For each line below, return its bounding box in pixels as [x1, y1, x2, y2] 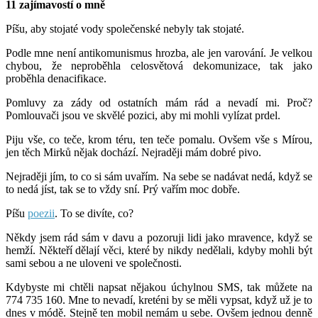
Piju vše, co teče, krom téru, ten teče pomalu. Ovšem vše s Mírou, [6, 133, 312, 146]
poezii [28, 207, 55, 219]
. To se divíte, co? [55, 207, 133, 219]
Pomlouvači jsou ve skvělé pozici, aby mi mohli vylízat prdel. [6, 109, 280, 121]
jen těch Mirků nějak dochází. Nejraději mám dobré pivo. [6, 146, 261, 158]
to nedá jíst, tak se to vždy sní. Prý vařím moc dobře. [6, 182, 240, 195]
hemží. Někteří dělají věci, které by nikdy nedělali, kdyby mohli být [6, 243, 312, 256]
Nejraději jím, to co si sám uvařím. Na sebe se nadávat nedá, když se [6, 170, 312, 182]
